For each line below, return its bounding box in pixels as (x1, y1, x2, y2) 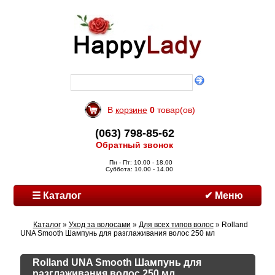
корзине (115, 105, 147, 115)
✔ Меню (204, 190, 243, 201)
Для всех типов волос (138, 220, 214, 229)
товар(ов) (155, 105, 195, 115)
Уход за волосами (68, 220, 131, 229)
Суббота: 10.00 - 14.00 (105, 166, 173, 172)
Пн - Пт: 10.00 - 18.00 (106, 159, 172, 166)
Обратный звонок (93, 140, 176, 150)
